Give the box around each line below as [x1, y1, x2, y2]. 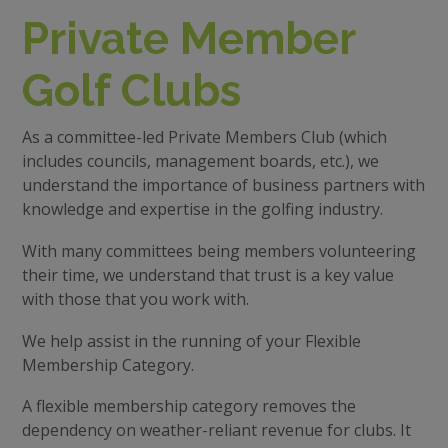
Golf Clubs [21, 64, 241, 116]
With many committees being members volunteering [21, 240, 416, 263]
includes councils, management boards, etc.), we [21, 150, 379, 173]
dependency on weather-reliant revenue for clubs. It [21, 419, 411, 442]
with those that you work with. [21, 288, 249, 311]
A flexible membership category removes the [21, 395, 356, 418]
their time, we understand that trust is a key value [21, 264, 394, 287]
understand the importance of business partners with [21, 174, 425, 197]
